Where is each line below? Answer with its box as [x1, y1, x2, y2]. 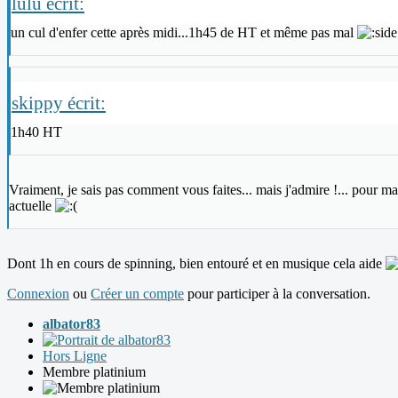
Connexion [7, 285, 69, 301]
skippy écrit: [12, 92, 106, 113]
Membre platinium [43, 363, 146, 379]
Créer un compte [91, 285, 184, 301]
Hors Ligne [43, 347, 107, 363]
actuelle [9, 197, 55, 213]
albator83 [43, 315, 100, 331]
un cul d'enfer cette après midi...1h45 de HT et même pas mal [11, 24, 357, 40]
